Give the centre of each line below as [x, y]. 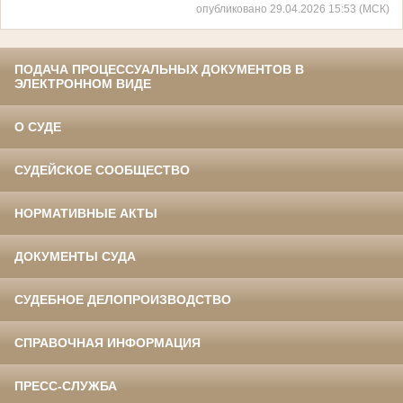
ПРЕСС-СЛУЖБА [66, 386]
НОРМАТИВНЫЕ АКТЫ [86, 214]
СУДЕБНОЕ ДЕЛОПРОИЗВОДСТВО [123, 300]
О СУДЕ [38, 127]
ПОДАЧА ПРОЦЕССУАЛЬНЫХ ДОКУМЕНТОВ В [159, 70]
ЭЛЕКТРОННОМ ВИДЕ [83, 84]
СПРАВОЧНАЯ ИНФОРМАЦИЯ [107, 343]
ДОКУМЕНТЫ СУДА [75, 257]
